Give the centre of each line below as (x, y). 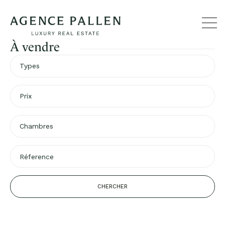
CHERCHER (113, 187)
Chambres (36, 126)
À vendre (35, 47)
